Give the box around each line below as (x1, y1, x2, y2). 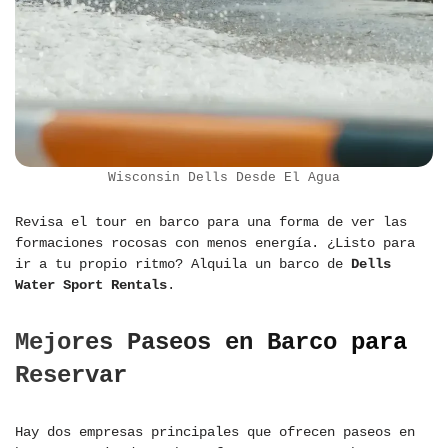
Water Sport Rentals (15, 277, 167, 294)
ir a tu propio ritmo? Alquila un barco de (15, 256, 351, 273)
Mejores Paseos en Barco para (15, 329, 407, 357)
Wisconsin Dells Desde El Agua (108, 170, 340, 186)
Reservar (15, 362, 127, 390)
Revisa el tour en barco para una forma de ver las (15, 214, 407, 231)
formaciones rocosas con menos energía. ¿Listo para (15, 235, 415, 252)
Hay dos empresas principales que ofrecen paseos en (15, 424, 415, 441)
